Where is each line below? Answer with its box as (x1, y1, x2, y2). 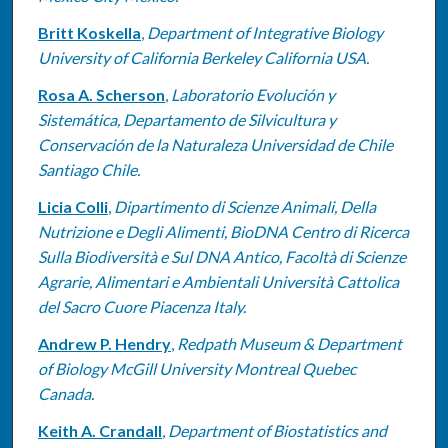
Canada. (37, 383, 94, 403)
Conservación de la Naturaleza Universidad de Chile (37, 134, 393, 154)
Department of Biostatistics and (167, 420, 387, 440)
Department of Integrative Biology (146, 22, 383, 42)
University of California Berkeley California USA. (37, 47, 369, 67)
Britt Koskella (37, 22, 141, 42)
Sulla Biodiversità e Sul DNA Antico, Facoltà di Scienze (37, 246, 406, 266)
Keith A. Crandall (37, 420, 162, 440)
